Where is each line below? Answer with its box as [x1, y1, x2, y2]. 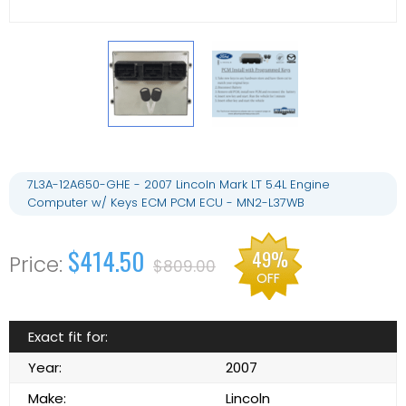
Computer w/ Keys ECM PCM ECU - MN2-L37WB [27, 193, 304, 211]
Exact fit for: [28, 326, 108, 346]
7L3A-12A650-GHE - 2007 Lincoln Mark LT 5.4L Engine [27, 175, 330, 193]
